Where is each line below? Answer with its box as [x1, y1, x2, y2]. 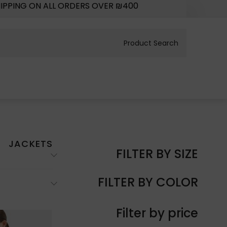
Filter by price [116, 204, 198, 221]
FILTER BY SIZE [116, 145, 198, 162]
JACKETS [9, 137, 53, 150]
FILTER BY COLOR [98, 173, 198, 191]
